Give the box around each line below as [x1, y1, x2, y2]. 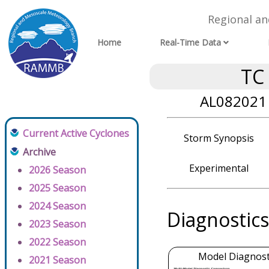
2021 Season [29, 253, 86, 267]
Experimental [189, 162, 249, 175]
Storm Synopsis [183, 131, 254, 145]
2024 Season [29, 199, 86, 213]
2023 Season [29, 217, 86, 231]
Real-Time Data [160, 37, 222, 49]
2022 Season [29, 235, 86, 249]
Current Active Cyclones [23, 127, 129, 140]
